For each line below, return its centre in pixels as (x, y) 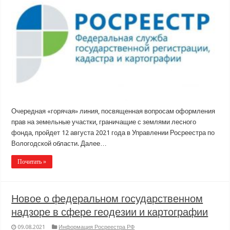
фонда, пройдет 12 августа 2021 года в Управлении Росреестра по (113, 132)
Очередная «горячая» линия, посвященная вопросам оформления (113, 111)
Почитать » (32, 161)
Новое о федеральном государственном (107, 198)
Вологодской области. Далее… (59, 143)
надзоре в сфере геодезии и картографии (110, 212)
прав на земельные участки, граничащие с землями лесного (104, 122)
